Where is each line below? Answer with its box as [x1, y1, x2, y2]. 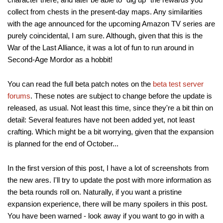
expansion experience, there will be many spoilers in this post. [7, 200, 208, 209]
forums [7, 92, 30, 101]
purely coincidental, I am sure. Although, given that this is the [7, 31, 203, 40]
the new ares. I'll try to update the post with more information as [7, 176, 212, 185]
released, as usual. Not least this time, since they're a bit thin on [7, 104, 213, 112]
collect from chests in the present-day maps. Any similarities [7, 7, 203, 16]
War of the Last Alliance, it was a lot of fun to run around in [7, 43, 194, 52]
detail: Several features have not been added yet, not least [7, 115, 195, 124]
